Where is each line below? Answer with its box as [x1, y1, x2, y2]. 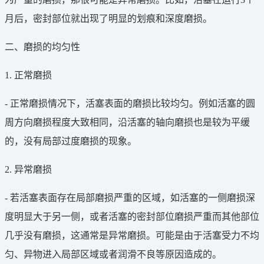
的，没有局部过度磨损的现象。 [5, 136, 137, 146]
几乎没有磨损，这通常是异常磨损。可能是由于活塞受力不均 [5, 230, 259, 240]
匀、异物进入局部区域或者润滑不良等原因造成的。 [5, 249, 222, 259]
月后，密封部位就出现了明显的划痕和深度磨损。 [5, 13, 212, 24]
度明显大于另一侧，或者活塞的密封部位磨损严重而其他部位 [5, 211, 259, 222]
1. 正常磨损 [5, 70, 52, 80]
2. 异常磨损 [5, 164, 52, 174]
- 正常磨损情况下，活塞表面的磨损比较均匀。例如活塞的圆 [5, 98, 255, 108]
